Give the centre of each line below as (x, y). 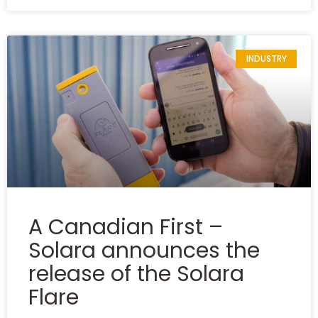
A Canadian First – (126, 227)
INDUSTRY (266, 59)
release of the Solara (136, 274)
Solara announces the (144, 251)
